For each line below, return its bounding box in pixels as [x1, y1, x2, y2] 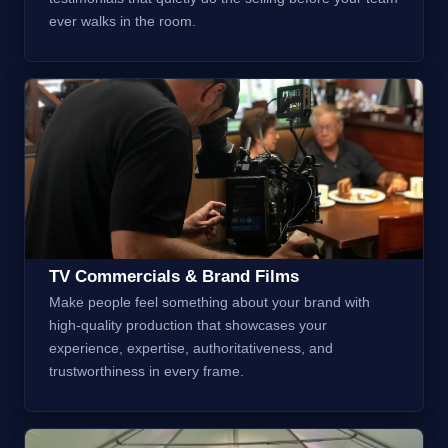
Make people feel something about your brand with [49, 293, 370, 310]
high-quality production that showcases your [49, 316, 327, 333]
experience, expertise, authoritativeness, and [49, 339, 333, 356]
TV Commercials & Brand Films [49, 266, 299, 286]
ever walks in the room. [49, 12, 196, 29]
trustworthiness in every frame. [49, 362, 244, 379]
